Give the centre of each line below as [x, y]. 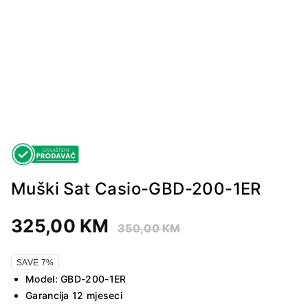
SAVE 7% [35, 262]
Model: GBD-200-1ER [76, 278]
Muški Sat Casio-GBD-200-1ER [136, 188]
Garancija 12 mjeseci [74, 295]
